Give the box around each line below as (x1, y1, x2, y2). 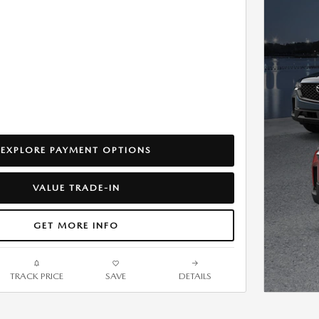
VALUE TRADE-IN (32, 182, 120, 193)
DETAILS (178, 270, 211, 281)
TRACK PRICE (10, 270, 63, 281)
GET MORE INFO (33, 219, 119, 231)
